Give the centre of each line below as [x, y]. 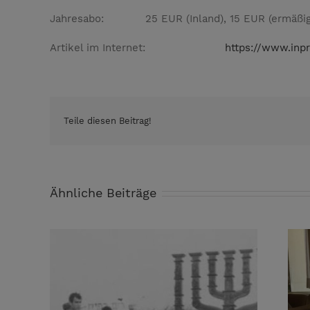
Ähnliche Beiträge [103, 193]
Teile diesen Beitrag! [108, 121]
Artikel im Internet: [137, 48]
